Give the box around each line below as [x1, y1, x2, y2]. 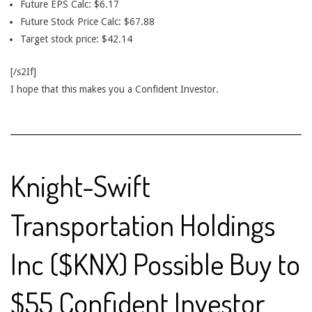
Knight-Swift [10, 167, 150, 204]
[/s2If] [10, 66, 36, 77]
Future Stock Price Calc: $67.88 [20, 16, 155, 27]
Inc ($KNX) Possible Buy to [10, 245, 300, 282]
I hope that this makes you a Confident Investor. [10, 84, 219, 95]
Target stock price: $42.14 [20, 33, 132, 45]
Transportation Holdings [10, 206, 275, 243]
